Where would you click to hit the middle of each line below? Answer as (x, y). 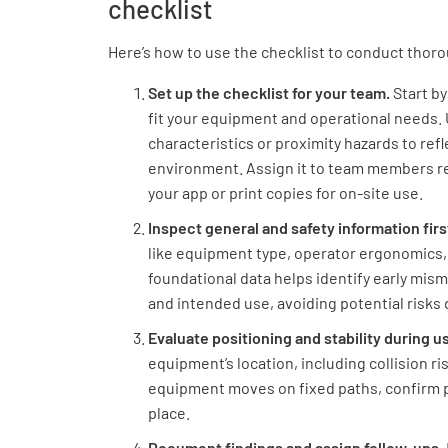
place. (169, 412)
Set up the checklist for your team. (270, 92)
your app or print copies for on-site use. (285, 192)
